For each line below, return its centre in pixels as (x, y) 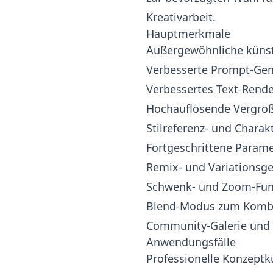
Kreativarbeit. (181, 17)
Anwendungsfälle (191, 242)
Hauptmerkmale (188, 34)
